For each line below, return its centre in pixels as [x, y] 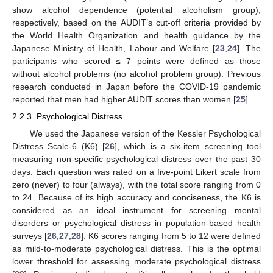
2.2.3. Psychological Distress [67, 117]
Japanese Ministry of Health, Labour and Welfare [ [114, 48]
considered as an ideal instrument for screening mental [136, 210]
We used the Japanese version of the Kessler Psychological [145, 133]
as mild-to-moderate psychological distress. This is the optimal [136, 248]
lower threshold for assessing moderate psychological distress [136, 261]
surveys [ [30, 236]
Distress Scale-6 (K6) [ [58, 146]
